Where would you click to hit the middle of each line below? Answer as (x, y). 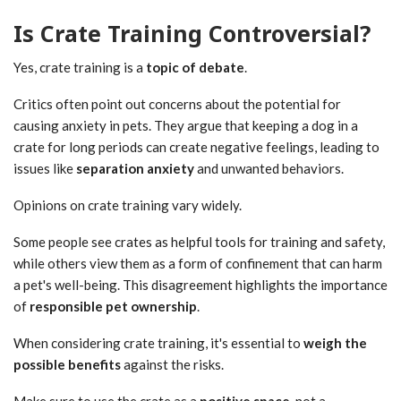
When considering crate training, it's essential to (158, 342)
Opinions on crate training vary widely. (128, 205)
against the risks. (172, 364)
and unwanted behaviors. (269, 168)
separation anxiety (135, 168)
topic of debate (195, 67)
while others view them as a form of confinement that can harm (198, 263)
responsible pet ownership (113, 306)
